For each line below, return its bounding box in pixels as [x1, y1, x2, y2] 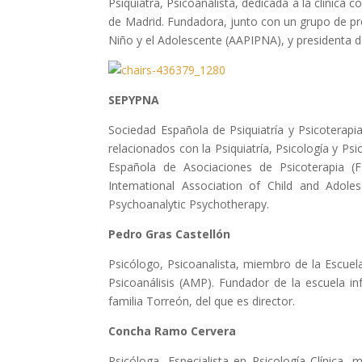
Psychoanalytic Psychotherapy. [108, 196, 270, 212]
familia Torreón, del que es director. [108, 293, 296, 309]
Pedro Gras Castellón [108, 226, 231, 242]
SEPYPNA [108, 92, 160, 107]
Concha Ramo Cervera [108, 323, 237, 339]
